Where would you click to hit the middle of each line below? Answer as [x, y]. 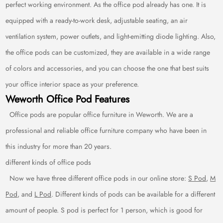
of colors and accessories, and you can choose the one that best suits [108, 68]
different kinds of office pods [49, 162]
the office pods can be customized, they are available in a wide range [108, 52]
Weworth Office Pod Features [68, 99]
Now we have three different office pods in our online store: [97, 178]
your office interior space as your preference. [72, 84]
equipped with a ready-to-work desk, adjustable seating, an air [97, 20]
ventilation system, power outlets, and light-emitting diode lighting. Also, [111, 36]
